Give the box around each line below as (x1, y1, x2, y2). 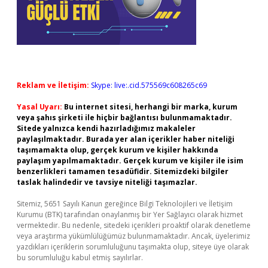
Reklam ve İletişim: (17, 80, 89, 90)
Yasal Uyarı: (17, 102, 62, 112)
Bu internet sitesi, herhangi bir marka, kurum (64, 102, 237, 112)
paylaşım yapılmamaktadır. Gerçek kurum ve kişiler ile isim (17, 156, 243, 166)
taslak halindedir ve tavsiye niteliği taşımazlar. (17, 177, 197, 187)
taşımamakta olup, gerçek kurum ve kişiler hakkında (17, 145, 218, 155)
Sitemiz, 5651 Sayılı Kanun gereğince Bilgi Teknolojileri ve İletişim (17, 199, 233, 209)
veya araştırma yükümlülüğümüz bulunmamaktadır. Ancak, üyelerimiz (17, 231, 250, 241)
